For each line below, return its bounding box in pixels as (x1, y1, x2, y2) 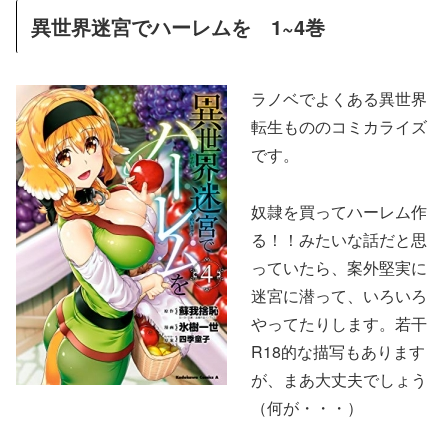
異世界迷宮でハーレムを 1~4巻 (31, 11, 325, 41)
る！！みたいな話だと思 (251, 227, 427, 251)
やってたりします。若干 (251, 311, 427, 335)
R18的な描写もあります (251, 339, 425, 363)
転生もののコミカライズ (251, 114, 427, 138)
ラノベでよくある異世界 (251, 86, 427, 110)
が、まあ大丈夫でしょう (251, 367, 427, 391)
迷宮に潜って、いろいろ (251, 283, 427, 307)
